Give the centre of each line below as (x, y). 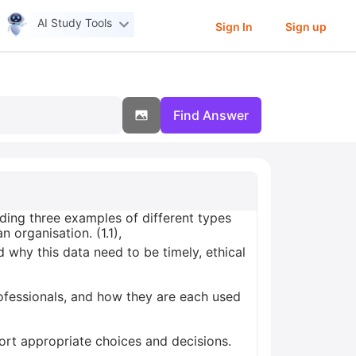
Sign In (234, 26)
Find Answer (211, 115)
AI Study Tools (75, 23)
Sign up (306, 26)
